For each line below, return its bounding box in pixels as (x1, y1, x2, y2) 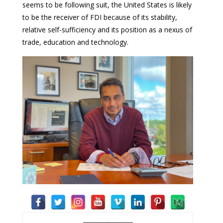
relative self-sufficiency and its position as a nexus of (22, 24, 192, 34)
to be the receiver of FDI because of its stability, (22, 12, 177, 22)
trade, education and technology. (22, 37, 128, 47)
